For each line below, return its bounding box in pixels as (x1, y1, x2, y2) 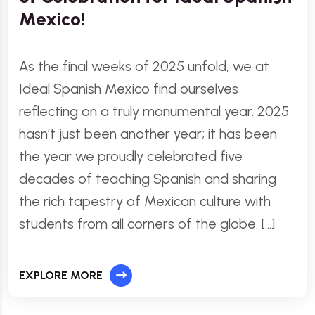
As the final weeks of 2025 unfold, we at (19, 58, 269, 75)
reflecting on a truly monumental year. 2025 (19, 103, 289, 120)
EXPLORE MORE (19, 269, 103, 282)
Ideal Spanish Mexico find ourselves (19, 80, 238, 97)
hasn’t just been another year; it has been (19, 125, 277, 142)
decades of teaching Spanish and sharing (19, 170, 276, 187)
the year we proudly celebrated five (19, 148, 243, 165)
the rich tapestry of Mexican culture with (19, 193, 271, 210)
